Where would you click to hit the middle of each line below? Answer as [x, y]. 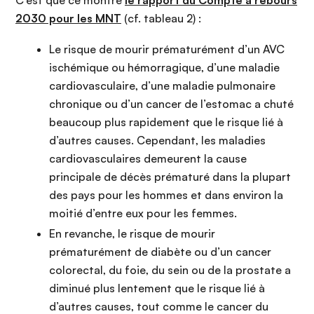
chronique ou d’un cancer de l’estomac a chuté [171, 104]
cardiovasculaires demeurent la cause [148, 159]
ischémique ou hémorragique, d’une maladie [164, 68]
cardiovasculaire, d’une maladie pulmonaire [162, 86]
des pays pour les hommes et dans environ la [166, 195]
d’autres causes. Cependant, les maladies [157, 141]
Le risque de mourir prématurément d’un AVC [167, 49]
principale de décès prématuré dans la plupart [170, 177]
